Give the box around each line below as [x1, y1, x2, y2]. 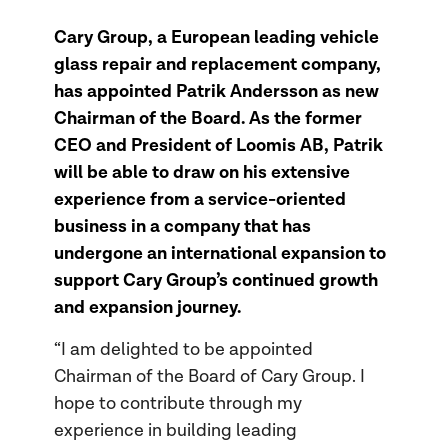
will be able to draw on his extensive [53, 160, 350, 184]
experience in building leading [53, 420, 297, 442]
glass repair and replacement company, [53, 52, 381, 76]
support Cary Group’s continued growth [53, 268, 378, 292]
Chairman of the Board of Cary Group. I [53, 366, 365, 388]
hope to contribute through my [53, 393, 302, 415]
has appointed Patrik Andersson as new [53, 79, 379, 103]
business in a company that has [53, 214, 311, 238]
